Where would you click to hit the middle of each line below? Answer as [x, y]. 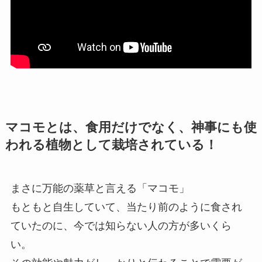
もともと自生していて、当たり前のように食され [126, 207]
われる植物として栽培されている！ [111, 145]
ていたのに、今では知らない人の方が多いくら [121, 225]
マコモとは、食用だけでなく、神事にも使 [131, 127]
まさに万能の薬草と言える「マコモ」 [100, 188]
